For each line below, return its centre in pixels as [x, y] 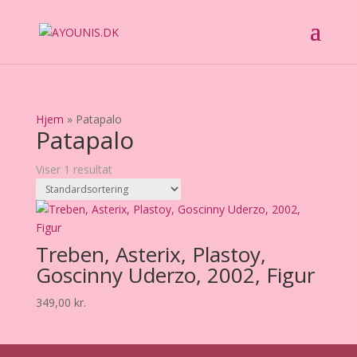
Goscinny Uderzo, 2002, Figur [175, 275]
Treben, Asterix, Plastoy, [151, 254]
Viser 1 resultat [74, 169]
